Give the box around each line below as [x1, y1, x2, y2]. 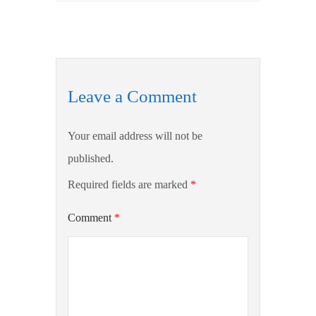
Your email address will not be [67, 130, 202, 142]
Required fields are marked [67, 178, 190, 191]
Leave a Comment [67, 87, 197, 107]
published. [67, 152, 114, 165]
